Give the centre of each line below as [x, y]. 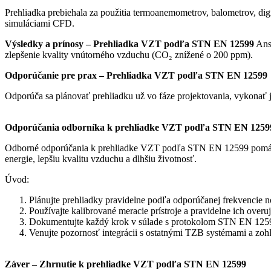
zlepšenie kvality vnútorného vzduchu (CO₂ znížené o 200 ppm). [129, 54]
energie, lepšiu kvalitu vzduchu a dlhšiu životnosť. [101, 158]
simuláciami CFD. [40, 23]
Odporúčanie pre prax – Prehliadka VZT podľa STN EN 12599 [136, 75]
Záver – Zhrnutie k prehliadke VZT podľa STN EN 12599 [126, 264]
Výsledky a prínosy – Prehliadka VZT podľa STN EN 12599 [129, 44]
